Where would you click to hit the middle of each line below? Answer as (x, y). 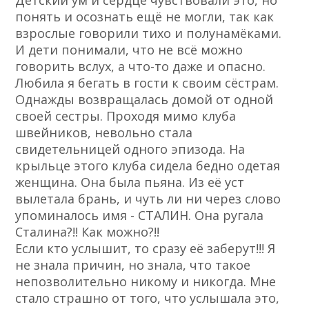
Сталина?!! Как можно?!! (88, 232)
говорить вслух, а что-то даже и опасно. (141, 67)
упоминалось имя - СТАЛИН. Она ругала (140, 216)
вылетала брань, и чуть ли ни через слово (148, 199)
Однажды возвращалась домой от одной (144, 100)
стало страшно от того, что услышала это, (148, 298)
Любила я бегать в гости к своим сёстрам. (147, 83)
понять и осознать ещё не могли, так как (145, 17)
